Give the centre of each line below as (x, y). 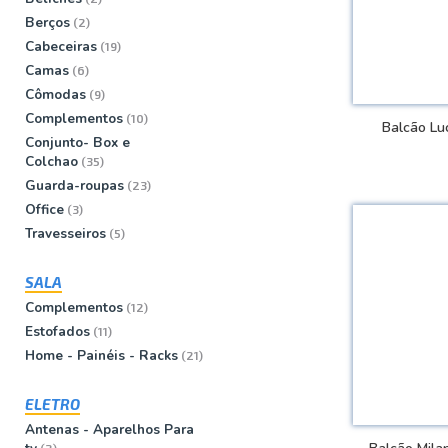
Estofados (57, 331)
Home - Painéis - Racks (101, 355)
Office (44, 209)
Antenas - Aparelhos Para (109, 429)
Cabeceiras (61, 46)
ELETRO (52, 403)
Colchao (51, 161)
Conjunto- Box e (77, 142)
